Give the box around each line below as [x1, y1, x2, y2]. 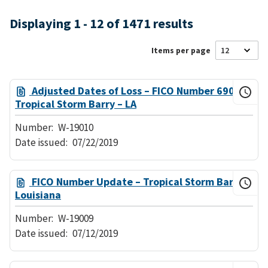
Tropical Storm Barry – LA [15, 97, 136, 111]
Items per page [151, 44, 211, 56]
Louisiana [15, 188, 61, 202]
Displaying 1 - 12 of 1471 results [10, 14, 193, 32]
